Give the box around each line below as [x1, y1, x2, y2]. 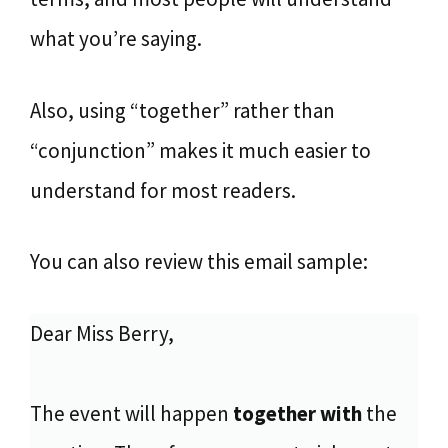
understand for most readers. [30, 176, 296, 204]
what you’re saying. [30, 25, 202, 52]
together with [233, 399, 362, 427]
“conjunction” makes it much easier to [30, 136, 371, 164]
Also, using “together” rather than [30, 96, 335, 124]
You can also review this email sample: [30, 248, 368, 275]
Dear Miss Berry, [30, 319, 174, 347]
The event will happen [30, 399, 233, 427]
